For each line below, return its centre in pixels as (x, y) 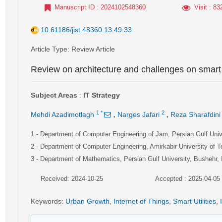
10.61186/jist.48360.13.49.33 (86, 30)
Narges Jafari (139, 114)
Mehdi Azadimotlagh (62, 114)
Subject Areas (54, 95)
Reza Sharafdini (195, 114)
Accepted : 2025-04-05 (187, 179)
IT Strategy (102, 95)
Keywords (46, 201)
